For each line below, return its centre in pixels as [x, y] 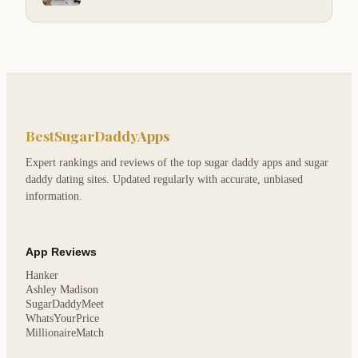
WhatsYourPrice [62, 319]
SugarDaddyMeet [65, 304]
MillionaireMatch [65, 333]
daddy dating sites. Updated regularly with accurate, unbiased [164, 180]
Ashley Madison [62, 290]
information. [54, 197]
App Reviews [61, 252]
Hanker [42, 276]
